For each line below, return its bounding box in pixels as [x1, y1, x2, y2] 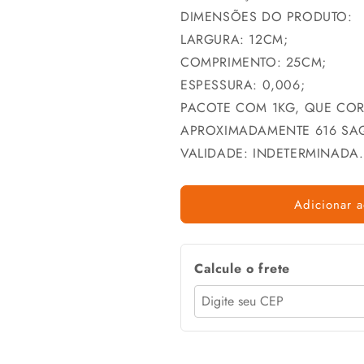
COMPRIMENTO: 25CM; [180, 53, 327, 71]
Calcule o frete [194, 259, 290, 278]
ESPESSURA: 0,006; [180, 76, 305, 94]
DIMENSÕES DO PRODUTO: [180, 7, 353, 26]
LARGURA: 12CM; [180, 30, 288, 49]
